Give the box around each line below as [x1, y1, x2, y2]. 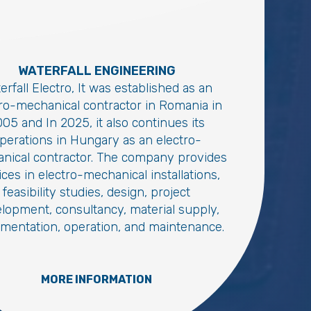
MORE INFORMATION [41, 272, 152, 286]
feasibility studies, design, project [3, 184, 190, 200]
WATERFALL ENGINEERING [17, 62, 176, 78]
